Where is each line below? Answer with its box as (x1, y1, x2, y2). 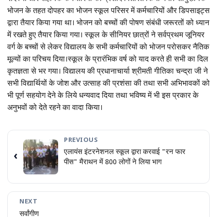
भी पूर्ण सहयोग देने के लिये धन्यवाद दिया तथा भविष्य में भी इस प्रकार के (7, 91, 199, 101)
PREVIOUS (64, 136, 98, 144)
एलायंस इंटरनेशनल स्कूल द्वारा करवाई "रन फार (64, 148, 186, 157)
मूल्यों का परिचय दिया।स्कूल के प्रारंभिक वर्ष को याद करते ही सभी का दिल (7, 54, 208, 65)
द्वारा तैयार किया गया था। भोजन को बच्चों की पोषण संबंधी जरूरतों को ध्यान (7, 18, 209, 29)
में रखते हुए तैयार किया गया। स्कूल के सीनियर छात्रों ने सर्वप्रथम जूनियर (7, 30, 204, 41)
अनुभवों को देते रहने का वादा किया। (7, 103, 103, 113)
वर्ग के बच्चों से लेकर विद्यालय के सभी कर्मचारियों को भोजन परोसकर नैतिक (7, 42, 209, 53)
